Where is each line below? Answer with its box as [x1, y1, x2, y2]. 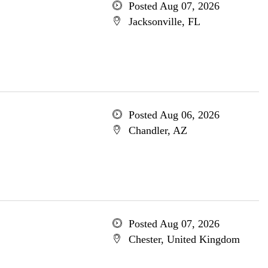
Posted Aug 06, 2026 [128, 109, 220, 121]
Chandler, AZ [128, 124, 187, 136]
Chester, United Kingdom [128, 233, 240, 245]
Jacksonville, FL [128, 16, 200, 28]
